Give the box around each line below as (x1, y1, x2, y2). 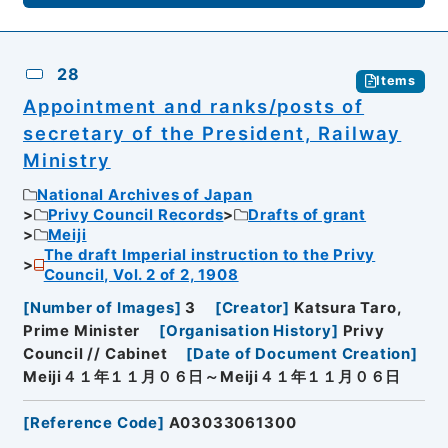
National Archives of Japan (36, 186, 253, 205)
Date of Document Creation (193, 344, 412, 363)
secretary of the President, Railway (22, 121, 402, 144)
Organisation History (165, 321, 332, 340)
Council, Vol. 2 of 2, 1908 (43, 266, 239, 285)
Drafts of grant (248, 206, 367, 225)
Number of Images (29, 298, 175, 317)
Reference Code (29, 413, 159, 432)
